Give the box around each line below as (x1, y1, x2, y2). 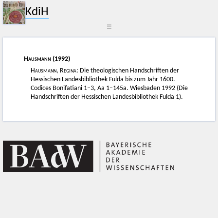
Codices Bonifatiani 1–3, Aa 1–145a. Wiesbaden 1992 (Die (31, 84, 188, 92)
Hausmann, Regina (31, 67, 77, 74)
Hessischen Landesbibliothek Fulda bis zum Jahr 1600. (31, 75, 176, 83)
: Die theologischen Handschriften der (76, 67, 180, 74)
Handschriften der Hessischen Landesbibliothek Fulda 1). (31, 93, 183, 101)
